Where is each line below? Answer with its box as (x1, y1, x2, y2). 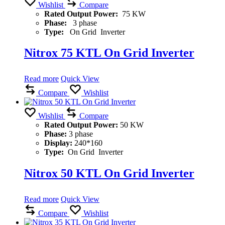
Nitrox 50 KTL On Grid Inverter (24, 167, 194, 180)
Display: (44, 139, 74, 148)
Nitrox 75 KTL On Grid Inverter (24, 46, 194, 60)
